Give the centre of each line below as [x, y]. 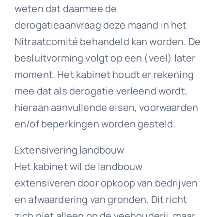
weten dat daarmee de [66, 8]
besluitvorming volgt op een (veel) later [105, 58]
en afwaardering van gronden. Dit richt [101, 199]
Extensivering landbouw [69, 150]
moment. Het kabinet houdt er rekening [104, 74]
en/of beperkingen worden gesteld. [95, 124]
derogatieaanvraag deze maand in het [101, 25]
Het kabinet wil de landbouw [78, 166]
